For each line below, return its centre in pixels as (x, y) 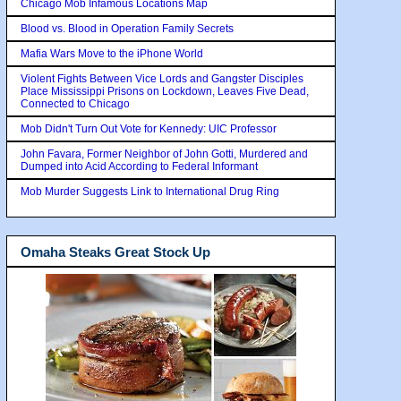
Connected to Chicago (75, 103)
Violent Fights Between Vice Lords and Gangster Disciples (162, 78)
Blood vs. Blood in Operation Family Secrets (127, 28)
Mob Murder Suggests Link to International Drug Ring (150, 191)
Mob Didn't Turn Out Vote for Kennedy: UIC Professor (149, 128)
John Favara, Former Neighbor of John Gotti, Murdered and (164, 154)
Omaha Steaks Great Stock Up (115, 252)
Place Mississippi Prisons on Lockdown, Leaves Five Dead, (165, 91)
